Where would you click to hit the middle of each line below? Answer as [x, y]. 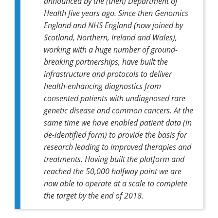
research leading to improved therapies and [118, 146]
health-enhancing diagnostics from [102, 86]
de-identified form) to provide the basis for [115, 134]
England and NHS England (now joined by [113, 25]
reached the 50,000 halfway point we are [113, 171]
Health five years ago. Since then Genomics [116, 13]
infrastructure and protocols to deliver [108, 73]
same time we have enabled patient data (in [118, 122]
